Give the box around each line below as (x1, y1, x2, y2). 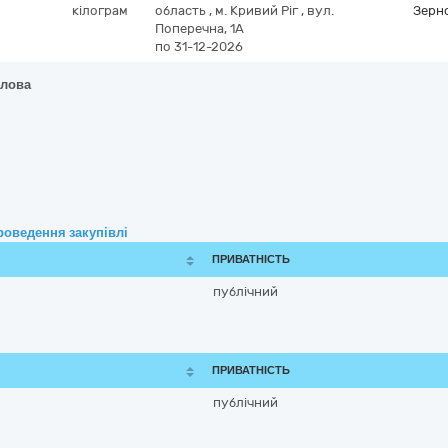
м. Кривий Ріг (215, 3, 301, 18)
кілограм (72, 3, 128, 18)
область (155, 3, 209, 18)
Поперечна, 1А (155, 21, 244, 36)
